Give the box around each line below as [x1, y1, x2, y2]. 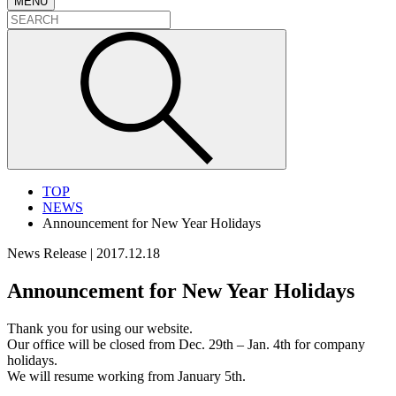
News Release [7, 245, 87, 261]
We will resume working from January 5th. [7, 368, 246, 384]
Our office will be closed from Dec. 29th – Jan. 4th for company [7, 336, 365, 352]
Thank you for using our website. [7, 320, 193, 336]
